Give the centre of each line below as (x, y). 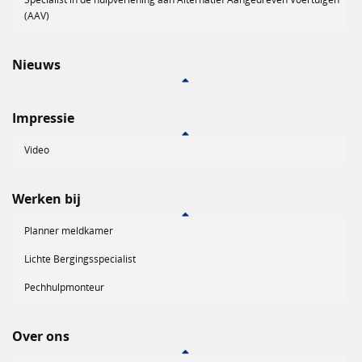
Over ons (41, 337)
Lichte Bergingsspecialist (80, 259)
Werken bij (46, 199)
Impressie (43, 118)
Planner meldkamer (69, 231)
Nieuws (36, 65)
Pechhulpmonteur (64, 288)
